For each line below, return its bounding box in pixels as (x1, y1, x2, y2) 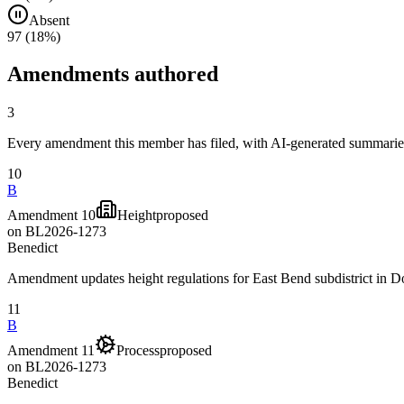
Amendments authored (7, 62, 218, 87)
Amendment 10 (7, 207, 96, 224)
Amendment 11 (7, 343, 95, 359)
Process (116, 343, 160, 359)
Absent (29, 12, 69, 28)
